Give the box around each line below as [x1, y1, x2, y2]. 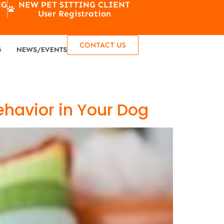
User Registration [37, 8, 111, 18]
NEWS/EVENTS [16, 45, 67, 54]
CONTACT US [79, 40, 126, 49]
